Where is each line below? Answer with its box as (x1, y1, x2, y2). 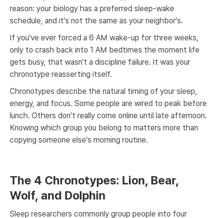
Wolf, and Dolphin (10, 188, 106, 202)
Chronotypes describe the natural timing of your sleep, (10, 87, 197, 96)
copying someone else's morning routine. (10, 135, 148, 145)
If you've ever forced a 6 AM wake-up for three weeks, (10, 33, 199, 42)
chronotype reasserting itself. (10, 70, 112, 79)
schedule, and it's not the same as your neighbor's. (10, 16, 183, 25)
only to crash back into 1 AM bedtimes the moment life (10, 45, 200, 54)
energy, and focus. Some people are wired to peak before (10, 99, 207, 108)
